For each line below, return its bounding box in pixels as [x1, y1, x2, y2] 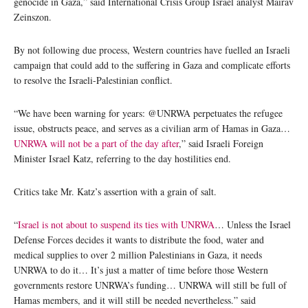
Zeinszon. [14, 10, 52, 23]
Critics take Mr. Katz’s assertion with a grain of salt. [14, 184, 217, 198]
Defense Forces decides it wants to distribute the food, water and [14, 232, 264, 246]
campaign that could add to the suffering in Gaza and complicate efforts [14, 58, 290, 71]
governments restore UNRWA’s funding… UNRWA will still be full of [14, 278, 287, 291]
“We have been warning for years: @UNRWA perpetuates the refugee [14, 106, 283, 120]
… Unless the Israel [214, 217, 291, 231]
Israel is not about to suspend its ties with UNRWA [18, 217, 214, 231]
